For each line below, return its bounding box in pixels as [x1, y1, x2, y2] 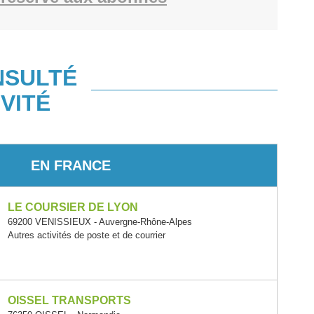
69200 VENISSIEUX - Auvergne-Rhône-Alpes [7, 217, 192, 227]
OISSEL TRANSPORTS [7, 294, 131, 307]
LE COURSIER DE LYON [7, 201, 138, 213]
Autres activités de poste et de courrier [7, 230, 165, 240]
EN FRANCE [30, 157, 111, 173]
